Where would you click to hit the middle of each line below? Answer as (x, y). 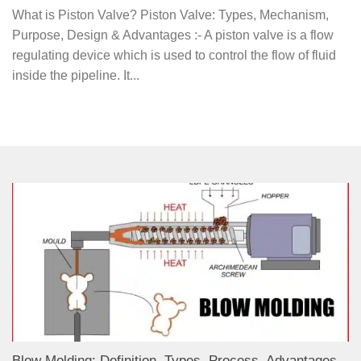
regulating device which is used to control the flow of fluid (174, 56)
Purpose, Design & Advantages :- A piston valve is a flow (173, 35)
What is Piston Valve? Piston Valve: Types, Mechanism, (170, 15)
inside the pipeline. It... (76, 76)
